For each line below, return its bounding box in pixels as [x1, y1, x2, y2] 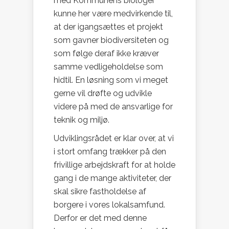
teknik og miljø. [54, 115, 118, 125]
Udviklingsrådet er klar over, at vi [54, 133, 174, 144]
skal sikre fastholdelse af [54, 187, 146, 197]
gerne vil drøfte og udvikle [54, 88, 152, 99]
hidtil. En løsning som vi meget [54, 75, 168, 85]
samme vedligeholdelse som [54, 62, 163, 72]
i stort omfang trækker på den [54, 147, 166, 157]
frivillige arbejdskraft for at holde [54, 160, 175, 170]
